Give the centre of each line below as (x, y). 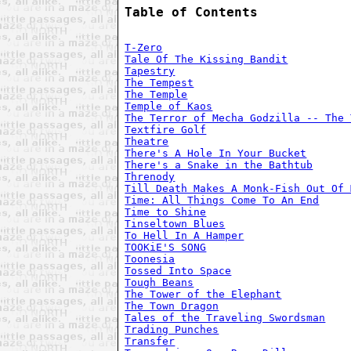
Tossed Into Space (178, 271)
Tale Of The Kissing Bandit (206, 60)
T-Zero (144, 48)
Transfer (150, 342)
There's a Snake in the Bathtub (219, 165)
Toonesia (150, 259)
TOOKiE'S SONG (166, 248)
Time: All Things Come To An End (222, 201)
